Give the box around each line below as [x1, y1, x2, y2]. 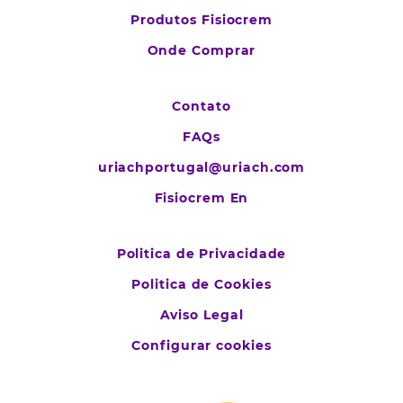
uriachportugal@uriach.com [97, 158, 306, 175]
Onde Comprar [147, 41, 256, 58]
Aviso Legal [159, 306, 244, 323]
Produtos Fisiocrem [130, 11, 273, 28]
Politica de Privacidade [116, 245, 287, 262]
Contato [172, 97, 231, 114]
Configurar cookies [131, 336, 272, 354]
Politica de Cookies [131, 275, 272, 292]
